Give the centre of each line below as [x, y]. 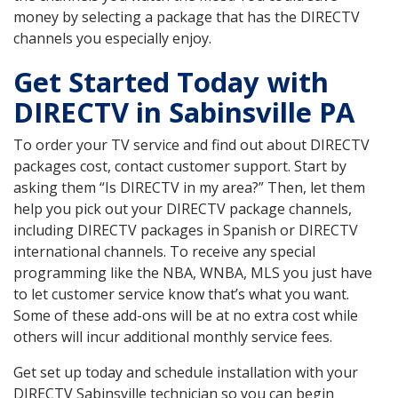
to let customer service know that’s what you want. [181, 295]
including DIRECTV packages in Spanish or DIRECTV [186, 231]
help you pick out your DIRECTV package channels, [183, 209]
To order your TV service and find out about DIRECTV [191, 145]
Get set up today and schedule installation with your [186, 373]
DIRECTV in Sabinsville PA [184, 112]
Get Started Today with [171, 82]
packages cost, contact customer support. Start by [180, 167]
